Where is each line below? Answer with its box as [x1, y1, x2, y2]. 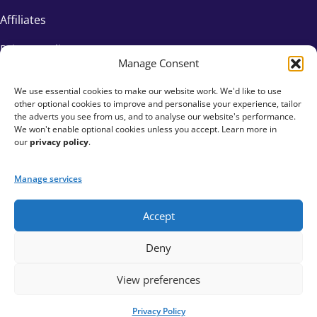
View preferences [117, 272, 200, 287]
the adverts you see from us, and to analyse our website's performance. [14, 110, 296, 122]
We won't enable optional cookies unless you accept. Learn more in [14, 123, 277, 135]
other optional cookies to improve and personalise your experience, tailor [14, 98, 301, 110]
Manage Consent [118, 56, 199, 70]
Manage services [14, 173, 82, 185]
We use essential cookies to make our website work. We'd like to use [14, 85, 282, 97]
